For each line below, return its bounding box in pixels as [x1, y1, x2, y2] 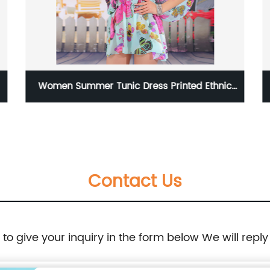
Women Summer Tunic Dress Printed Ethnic [38, 78, 171, 94]
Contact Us [88, 168, 182, 196]
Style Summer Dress [155, 110, 180, 126]
